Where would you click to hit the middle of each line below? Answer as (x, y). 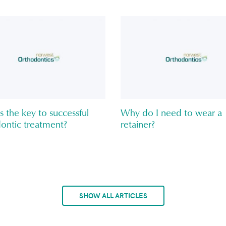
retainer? (138, 125)
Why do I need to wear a (171, 114)
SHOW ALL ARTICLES (113, 196)
